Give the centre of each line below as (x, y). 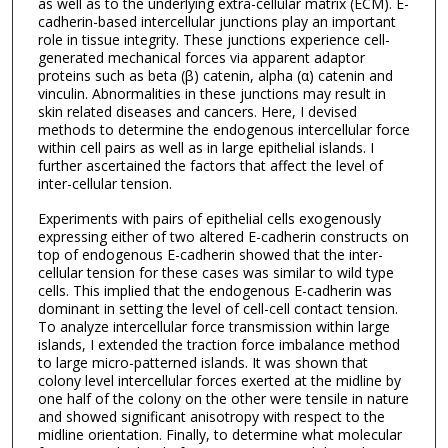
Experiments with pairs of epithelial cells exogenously (209, 218)
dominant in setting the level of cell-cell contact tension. (217, 308)
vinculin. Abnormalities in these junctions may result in (211, 93)
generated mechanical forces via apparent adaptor (201, 57)
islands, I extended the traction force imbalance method (218, 344)
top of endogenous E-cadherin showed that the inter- (210, 254)
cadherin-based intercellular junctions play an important (216, 21)
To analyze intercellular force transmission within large (213, 326)
